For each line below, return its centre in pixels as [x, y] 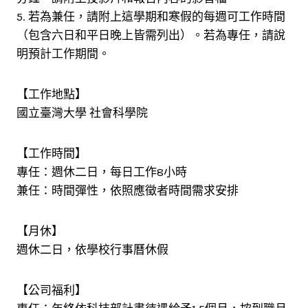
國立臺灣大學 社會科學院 [82, 113]
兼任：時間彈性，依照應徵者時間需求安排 [128, 191]
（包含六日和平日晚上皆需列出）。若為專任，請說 [151, 35]
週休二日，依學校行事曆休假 [92, 250]
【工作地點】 [52, 95]
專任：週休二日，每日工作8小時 [102, 172]
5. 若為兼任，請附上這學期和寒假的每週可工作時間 [151, 17]
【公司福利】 [52, 290]
